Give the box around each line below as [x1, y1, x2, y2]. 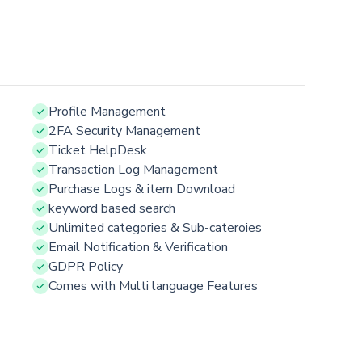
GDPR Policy [48, 257, 123, 276]
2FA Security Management [48, 121, 200, 140]
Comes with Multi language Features [48, 276, 258, 295]
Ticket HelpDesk [48, 141, 147, 159]
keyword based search [48, 199, 175, 217]
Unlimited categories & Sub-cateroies [48, 218, 262, 237]
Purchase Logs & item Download [48, 179, 235, 198]
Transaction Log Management [48, 160, 218, 179]
